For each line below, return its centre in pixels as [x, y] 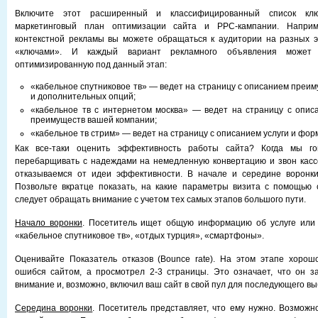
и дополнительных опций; [83, 97]
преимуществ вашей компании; [94, 120]
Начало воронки [49, 223]
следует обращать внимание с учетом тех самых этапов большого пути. [160, 199]
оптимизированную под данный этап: [91, 65]
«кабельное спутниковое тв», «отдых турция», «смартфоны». [139, 236]
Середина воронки [54, 308]
